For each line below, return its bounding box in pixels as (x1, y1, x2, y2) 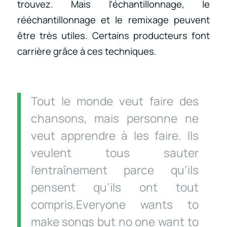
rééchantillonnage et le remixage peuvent (17, 13, 210, 26)
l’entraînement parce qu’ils (30, 162, 199, 178)
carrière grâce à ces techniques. (17, 45, 157, 58)
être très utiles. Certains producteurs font (17, 29, 210, 42)
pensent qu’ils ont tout (30, 179, 199, 195)
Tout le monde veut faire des (30, 93, 199, 109)
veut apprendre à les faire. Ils (30, 127, 199, 143)
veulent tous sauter (30, 144, 199, 161)
